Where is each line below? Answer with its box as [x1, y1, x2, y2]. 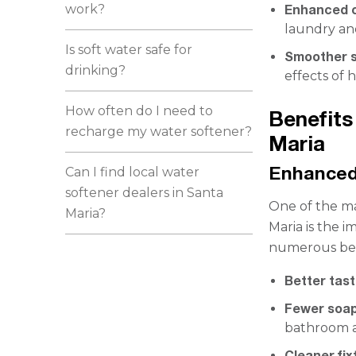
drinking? [65, 63, 126, 78]
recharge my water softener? [65, 124, 253, 139]
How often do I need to [65, 103, 214, 118]
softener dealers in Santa [65, 185, 224, 200]
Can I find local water [65, 164, 200, 180]
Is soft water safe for [65, 42, 193, 57]
